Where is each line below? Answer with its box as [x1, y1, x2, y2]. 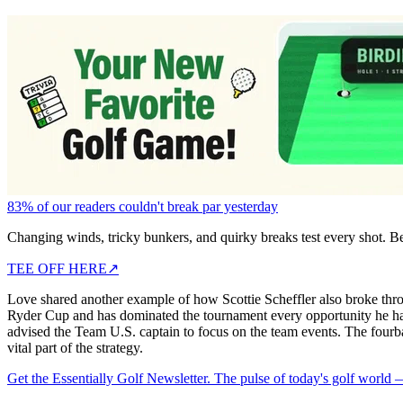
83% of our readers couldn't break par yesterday [7, 198, 278, 214]
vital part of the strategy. [7, 339, 143, 355]
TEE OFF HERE [7, 260, 107, 276]
